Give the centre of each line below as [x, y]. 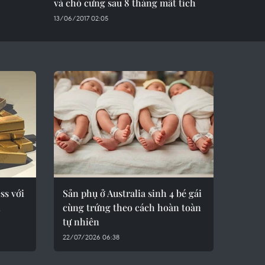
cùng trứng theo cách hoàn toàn [132, 207]
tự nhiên [81, 222]
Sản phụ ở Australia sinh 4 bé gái [132, 193]
